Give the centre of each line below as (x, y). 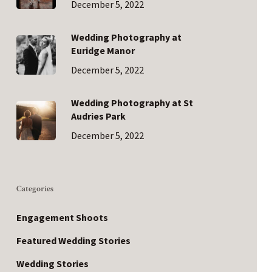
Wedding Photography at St (132, 103)
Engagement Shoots (62, 217)
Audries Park (98, 116)
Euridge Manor (103, 50)
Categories (35, 189)
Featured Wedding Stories (73, 240)
